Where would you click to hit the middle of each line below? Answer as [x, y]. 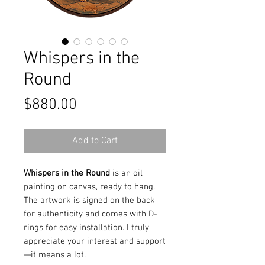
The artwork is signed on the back [89, 201]
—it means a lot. [55, 255]
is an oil [127, 173]
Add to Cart [95, 141]
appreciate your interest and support [95, 241]
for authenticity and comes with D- [91, 214]
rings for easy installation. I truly [86, 228]
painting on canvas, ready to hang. [89, 187]
